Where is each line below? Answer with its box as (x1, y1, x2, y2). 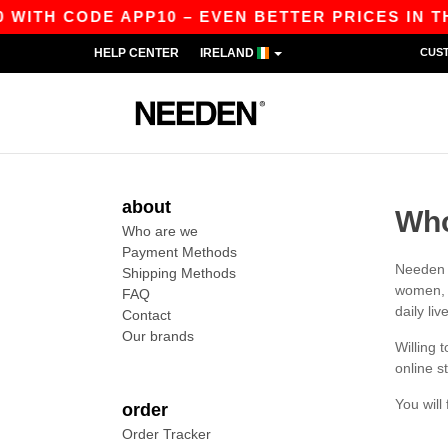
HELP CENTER (94, 46, 179, 60)
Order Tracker (122, 426, 211, 442)
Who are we (122, 223, 198, 239)
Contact (122, 307, 171, 323)
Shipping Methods (122, 265, 236, 281)
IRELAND (200, 46, 257, 60)
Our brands (122, 328, 194, 344)
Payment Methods (122, 244, 237, 260)
